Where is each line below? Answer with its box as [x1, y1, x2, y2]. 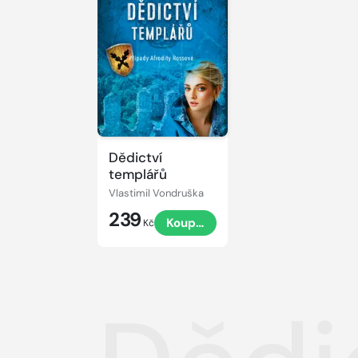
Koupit [166, 215, 205, 232]
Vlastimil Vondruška [109, 186, 204, 201]
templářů [109, 165, 167, 183]
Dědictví [109, 148, 162, 166]
